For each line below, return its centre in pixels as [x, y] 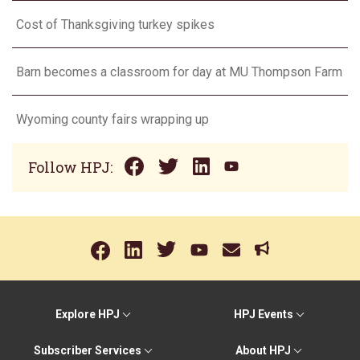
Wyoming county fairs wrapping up [112, 120]
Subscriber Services [87, 350]
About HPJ [263, 350]
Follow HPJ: [70, 168]
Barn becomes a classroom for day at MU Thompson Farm [179, 72]
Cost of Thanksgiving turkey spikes [115, 25]
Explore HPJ [87, 314]
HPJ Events [263, 314]
